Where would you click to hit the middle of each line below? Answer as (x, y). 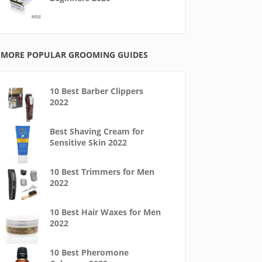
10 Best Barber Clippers (96, 91)
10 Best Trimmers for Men (102, 172)
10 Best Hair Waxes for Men (105, 212)
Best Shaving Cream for (96, 131)
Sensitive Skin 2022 (88, 142)
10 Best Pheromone (89, 252)
